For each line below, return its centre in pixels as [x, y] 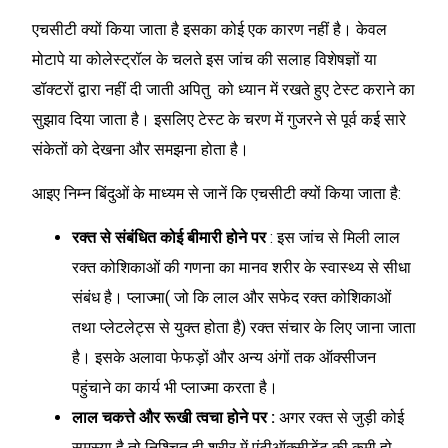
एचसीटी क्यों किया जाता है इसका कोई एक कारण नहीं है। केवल [209, 29]
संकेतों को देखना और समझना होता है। [140, 149]
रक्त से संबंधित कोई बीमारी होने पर [169, 238]
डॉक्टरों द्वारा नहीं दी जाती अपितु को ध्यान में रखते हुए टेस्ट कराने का [223, 89]
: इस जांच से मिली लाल [333, 238]
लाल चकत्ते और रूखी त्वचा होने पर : [175, 418]
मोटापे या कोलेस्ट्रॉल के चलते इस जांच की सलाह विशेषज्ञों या [204, 59]
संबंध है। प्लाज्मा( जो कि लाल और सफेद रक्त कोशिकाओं [231, 298]
